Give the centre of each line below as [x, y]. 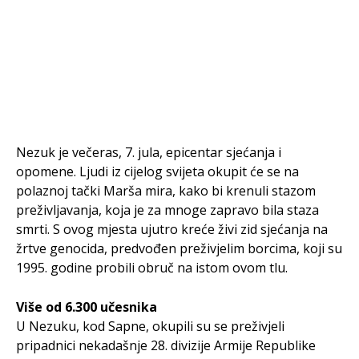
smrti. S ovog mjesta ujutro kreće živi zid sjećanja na [172, 229]
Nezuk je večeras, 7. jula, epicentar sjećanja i [149, 152]
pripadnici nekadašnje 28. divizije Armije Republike [166, 345]
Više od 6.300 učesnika [87, 307]
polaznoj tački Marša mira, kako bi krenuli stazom [166, 190]
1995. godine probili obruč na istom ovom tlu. [152, 267]
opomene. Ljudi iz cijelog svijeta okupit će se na [157, 171]
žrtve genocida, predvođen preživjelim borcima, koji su [179, 248]
